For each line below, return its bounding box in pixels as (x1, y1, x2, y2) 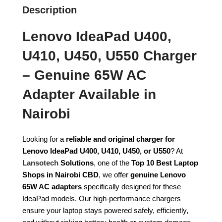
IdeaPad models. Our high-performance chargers (22, 194, 181, 203)
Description (22, 4, 77, 15)
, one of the (94, 158, 131, 167)
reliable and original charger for (66, 134, 175, 143)
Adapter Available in (22, 86, 156, 102)
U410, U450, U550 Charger (22, 48, 197, 63)
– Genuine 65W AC (22, 67, 146, 83)
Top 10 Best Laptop (131, 158, 198, 167)
